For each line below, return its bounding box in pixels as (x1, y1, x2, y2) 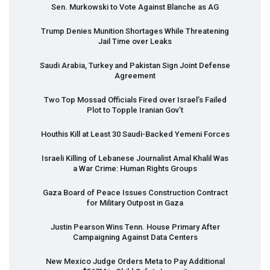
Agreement (115, 71, 155, 80)
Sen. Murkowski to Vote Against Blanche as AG (51, 2, 219, 11)
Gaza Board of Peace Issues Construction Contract (42, 187, 228, 197)
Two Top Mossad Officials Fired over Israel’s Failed (43, 95, 227, 104)
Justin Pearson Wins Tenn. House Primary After (50, 222, 220, 231)
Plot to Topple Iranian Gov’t (87, 105, 183, 115)
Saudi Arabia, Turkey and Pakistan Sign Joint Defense (40, 60, 230, 70)
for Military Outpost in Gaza (87, 198, 183, 207)
